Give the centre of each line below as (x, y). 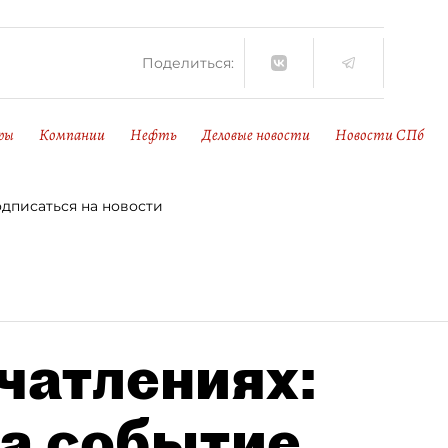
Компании (72, 135)
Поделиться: (188, 62)
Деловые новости (256, 135)
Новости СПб (379, 135)
